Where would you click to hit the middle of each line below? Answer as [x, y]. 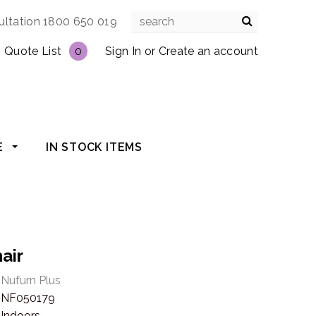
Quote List [33, 51]
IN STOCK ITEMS [94, 147]
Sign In [123, 51]
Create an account [208, 51]
